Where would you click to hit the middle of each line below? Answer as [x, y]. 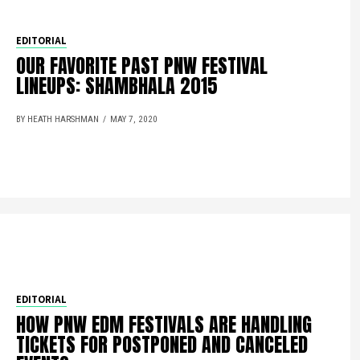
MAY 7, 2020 [134, 119]
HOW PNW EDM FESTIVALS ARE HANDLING [164, 324]
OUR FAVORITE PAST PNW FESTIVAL [142, 66]
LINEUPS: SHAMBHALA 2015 [117, 86]
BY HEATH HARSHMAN [58, 119]
